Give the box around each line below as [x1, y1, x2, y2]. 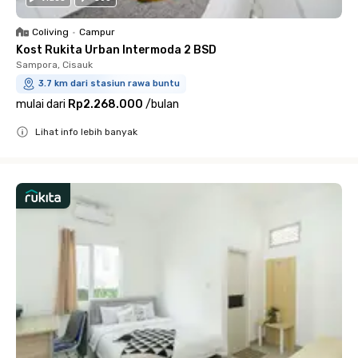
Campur [79, 26, 115, 38]
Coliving [32, 26, 69, 38]
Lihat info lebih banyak [35, 126, 137, 137]
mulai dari [16, 97, 66, 111]
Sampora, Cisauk [16, 59, 93, 70]
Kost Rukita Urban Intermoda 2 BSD [16, 43, 217, 57]
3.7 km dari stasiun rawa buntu [38, 78, 180, 89]
